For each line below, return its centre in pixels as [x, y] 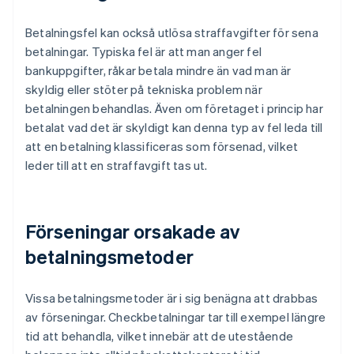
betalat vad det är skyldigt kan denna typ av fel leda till [174, 128]
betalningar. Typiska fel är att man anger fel [143, 52]
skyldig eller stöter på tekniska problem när [144, 90]
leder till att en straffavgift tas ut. [117, 166]
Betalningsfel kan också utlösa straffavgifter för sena [172, 33]
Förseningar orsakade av [133, 232]
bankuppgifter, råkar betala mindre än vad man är [158, 71]
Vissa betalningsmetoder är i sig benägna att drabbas [172, 298]
